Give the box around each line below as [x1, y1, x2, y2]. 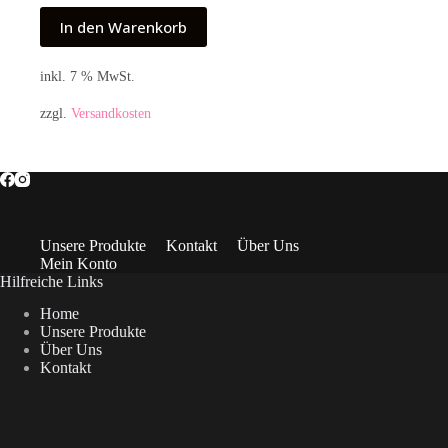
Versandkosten [71, 104, 151, 121]
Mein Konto [40, 254, 117, 272]
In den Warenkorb [60, 17, 187, 38]
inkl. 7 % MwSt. [40, 68, 135, 85]
